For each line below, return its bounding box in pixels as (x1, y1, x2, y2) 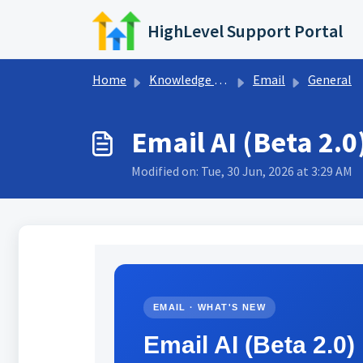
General (308, 71, 352, 88)
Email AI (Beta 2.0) (143, 331, 355, 358)
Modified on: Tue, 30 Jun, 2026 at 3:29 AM (131, 163, 352, 179)
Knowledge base (149, 71, 214, 88)
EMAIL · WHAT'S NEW (152, 302, 266, 312)
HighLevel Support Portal (147, 19, 344, 42)
